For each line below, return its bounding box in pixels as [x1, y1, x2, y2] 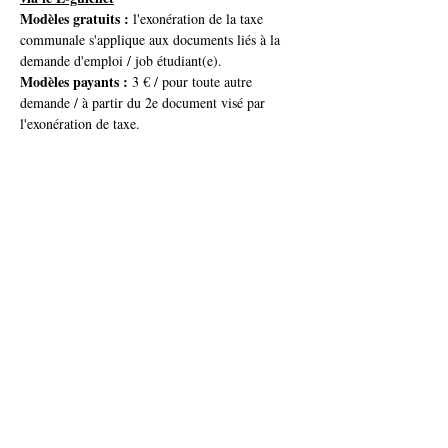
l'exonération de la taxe [129, 9, 267, 28]
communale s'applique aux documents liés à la [20, 30, 284, 49]
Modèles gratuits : [20, 8, 129, 29]
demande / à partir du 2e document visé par [20, 93, 269, 112]
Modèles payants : [20, 71, 128, 92]
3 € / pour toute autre [128, 72, 256, 91]
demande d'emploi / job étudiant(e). [20, 51, 222, 70]
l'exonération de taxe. [20, 114, 140, 133]
